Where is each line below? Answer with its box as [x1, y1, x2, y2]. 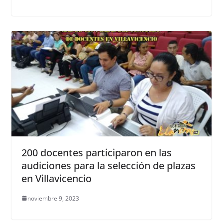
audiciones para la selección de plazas [21, 158, 196, 172]
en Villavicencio [21, 171, 92, 185]
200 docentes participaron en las [21, 145, 172, 159]
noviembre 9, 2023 [27, 194, 79, 203]
